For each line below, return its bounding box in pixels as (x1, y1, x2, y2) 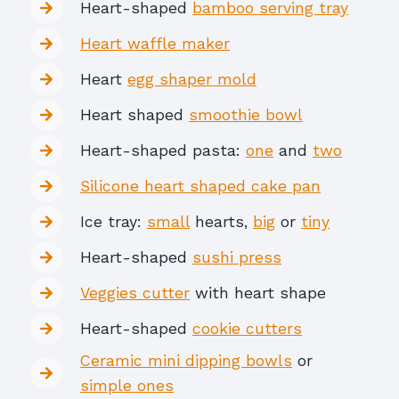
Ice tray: (80, 213, 147, 231)
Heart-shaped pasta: (80, 142, 246, 159)
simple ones (80, 377, 174, 395)
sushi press (192, 248, 281, 266)
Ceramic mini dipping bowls (80, 352, 292, 370)
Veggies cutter (80, 284, 190, 302)
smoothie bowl (189, 106, 303, 124)
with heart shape (190, 284, 326, 302)
